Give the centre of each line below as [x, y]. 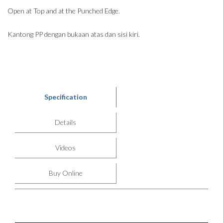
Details [65, 122]
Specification [65, 97]
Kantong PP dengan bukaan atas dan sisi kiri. [74, 34]
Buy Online [65, 173]
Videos [65, 147]
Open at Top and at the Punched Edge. [64, 10]
